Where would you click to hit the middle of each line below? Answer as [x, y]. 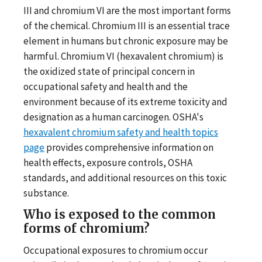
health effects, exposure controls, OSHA [108, 162]
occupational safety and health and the [106, 86]
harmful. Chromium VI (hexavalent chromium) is [123, 56]
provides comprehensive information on [129, 147]
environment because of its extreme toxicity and [125, 101]
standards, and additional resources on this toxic [125, 177]
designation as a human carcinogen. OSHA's [113, 117]
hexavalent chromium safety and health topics [121, 132]
